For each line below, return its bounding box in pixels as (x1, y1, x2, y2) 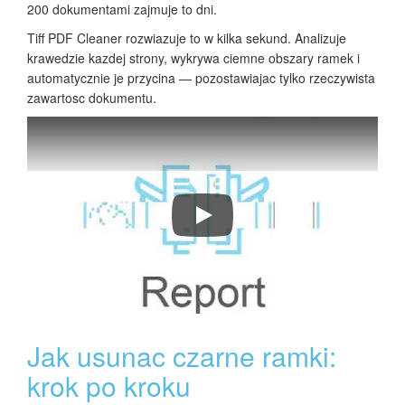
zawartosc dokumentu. (27, 89, 156, 108)
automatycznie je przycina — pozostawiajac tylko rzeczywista (27, 69, 375, 88)
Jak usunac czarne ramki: (27, 336, 336, 376)
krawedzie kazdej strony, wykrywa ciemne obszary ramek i (27, 49, 360, 68)
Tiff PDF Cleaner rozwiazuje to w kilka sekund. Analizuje (27, 29, 346, 48)
